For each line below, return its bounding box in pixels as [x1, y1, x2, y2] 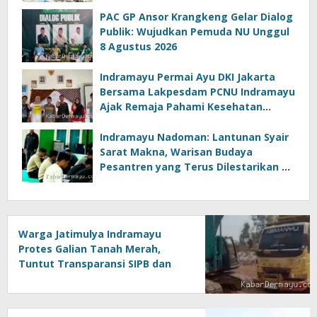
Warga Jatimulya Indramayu [18, 227, 161, 241]
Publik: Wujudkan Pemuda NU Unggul [100, 25, 289, 39]
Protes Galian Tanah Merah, [18, 242, 161, 256]
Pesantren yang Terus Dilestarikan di [100, 160, 291, 174]
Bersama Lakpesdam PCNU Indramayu [100, 85, 295, 99]
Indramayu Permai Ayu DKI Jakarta [100, 70, 275, 84]
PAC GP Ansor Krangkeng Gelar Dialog [100, 10, 293, 24]
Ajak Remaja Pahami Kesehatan [100, 100, 263, 114]
